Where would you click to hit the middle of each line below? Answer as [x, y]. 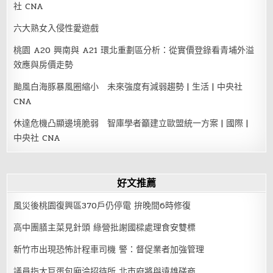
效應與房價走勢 [44, 65]
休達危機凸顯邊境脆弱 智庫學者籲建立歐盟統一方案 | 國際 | [131, 123]
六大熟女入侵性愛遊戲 [56, 28]
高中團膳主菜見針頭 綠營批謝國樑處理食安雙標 [105, 227]
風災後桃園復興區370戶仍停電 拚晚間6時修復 [102, 205]
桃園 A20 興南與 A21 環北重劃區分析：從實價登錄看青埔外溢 [134, 50]
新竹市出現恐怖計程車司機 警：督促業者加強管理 [109, 249]
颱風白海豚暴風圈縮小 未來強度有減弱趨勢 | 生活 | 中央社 [128, 87]
